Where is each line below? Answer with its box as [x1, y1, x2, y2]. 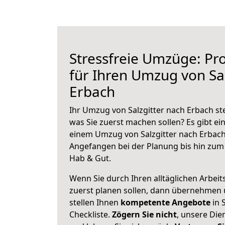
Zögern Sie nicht [112, 209, 177, 220]
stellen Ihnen [69, 197, 121, 208]
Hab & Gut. [69, 153, 111, 164]
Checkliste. [69, 209, 112, 220]
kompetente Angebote [121, 197, 210, 208]
